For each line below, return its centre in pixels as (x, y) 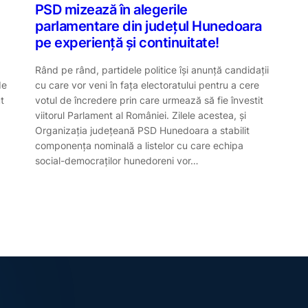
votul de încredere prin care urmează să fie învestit (149, 100)
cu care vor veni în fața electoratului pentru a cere (147, 85)
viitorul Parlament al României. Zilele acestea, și (140, 115)
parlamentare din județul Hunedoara (148, 26)
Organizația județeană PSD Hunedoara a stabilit (142, 130)
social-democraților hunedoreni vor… (117, 160)
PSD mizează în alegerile (111, 10)
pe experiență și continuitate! (127, 43)
